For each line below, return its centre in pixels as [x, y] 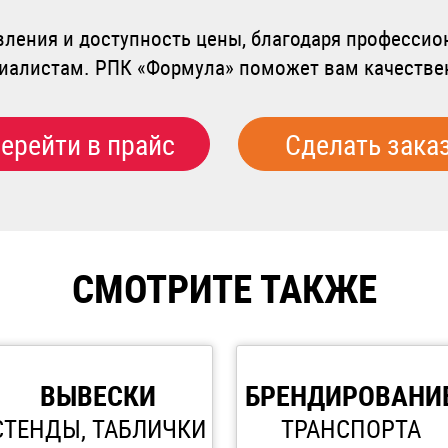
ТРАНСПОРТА [350, 429]
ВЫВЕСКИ [97, 396]
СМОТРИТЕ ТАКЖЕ [224, 288]
